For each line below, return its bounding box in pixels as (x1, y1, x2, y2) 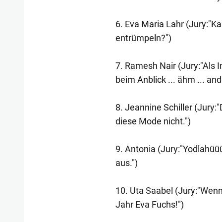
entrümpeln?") (115, 33, 171, 43)
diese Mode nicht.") (115, 116, 191, 126)
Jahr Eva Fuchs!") (115, 199, 184, 210)
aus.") (115, 158, 138, 168)
